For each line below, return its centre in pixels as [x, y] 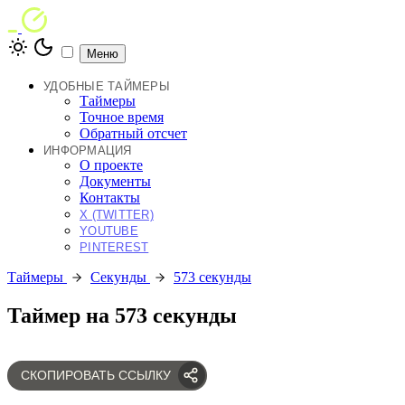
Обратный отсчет [133, 133]
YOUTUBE [109, 231]
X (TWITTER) [117, 215]
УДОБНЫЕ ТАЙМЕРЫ [107, 86]
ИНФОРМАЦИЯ [88, 151]
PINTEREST [114, 247]
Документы [115, 181]
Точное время [122, 117]
